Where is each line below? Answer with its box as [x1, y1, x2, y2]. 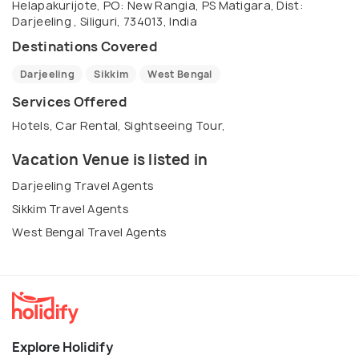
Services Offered [12, 92, 127, 111]
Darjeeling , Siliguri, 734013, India [12, 13, 197, 29]
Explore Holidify [12, 337, 113, 356]
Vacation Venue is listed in [12, 149, 208, 170]
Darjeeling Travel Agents [12, 177, 155, 193]
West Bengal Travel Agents [12, 224, 167, 240]
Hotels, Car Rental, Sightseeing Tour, [12, 117, 226, 133]
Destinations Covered [12, 37, 157, 55]
